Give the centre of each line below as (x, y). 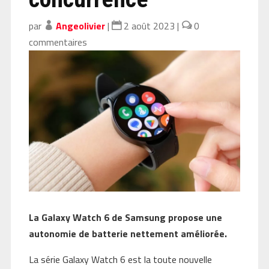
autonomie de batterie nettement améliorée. (128, 233)
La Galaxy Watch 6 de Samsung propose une (125, 217)
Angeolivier (80, 26)
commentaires (58, 42)
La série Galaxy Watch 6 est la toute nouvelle (120, 259)
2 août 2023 (149, 26)
